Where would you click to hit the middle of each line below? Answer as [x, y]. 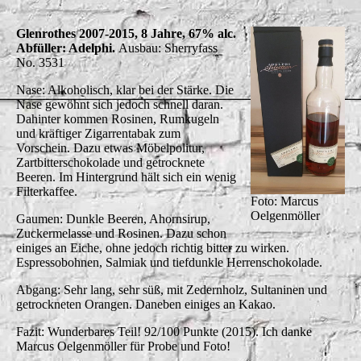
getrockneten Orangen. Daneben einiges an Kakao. [147, 304]
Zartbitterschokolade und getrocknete [110, 162]
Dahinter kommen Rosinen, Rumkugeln [118, 118]
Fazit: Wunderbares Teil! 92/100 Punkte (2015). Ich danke [164, 331]
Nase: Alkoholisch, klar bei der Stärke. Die [125, 89]
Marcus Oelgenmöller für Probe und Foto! [123, 346]
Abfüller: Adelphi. [67, 48]
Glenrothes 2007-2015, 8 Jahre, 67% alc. [126, 33]
